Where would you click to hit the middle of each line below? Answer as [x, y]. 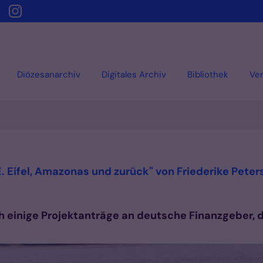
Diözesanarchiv [49, 74]
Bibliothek [208, 74]
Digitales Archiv [134, 74]
